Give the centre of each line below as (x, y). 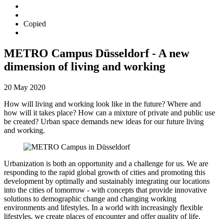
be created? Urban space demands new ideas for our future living (104, 121)
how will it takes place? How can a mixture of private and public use (109, 112)
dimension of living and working (85, 66)
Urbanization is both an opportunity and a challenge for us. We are (106, 163)
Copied (35, 24)
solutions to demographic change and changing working (90, 198)
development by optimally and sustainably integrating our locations (107, 181)
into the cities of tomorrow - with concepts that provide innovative (105, 190)
